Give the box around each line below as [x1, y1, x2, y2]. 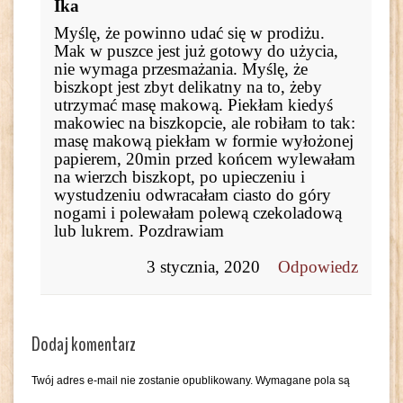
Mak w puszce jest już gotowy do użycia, [54, 40, 338, 60]
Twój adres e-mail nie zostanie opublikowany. [31, 373, 253, 387]
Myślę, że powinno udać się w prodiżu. [54, 22, 325, 42]
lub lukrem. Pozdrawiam [54, 220, 224, 240]
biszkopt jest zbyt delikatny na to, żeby [54, 76, 322, 96]
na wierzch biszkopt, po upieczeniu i [54, 166, 305, 186]
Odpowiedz [278, 256, 358, 276]
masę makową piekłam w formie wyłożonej [54, 130, 354, 150]
